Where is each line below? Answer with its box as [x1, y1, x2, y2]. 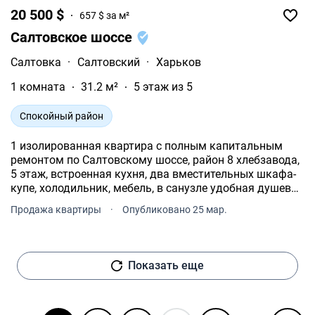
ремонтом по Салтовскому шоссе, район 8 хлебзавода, [11, 153, 300, 167]
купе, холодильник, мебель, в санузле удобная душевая [11, 181, 304, 195]
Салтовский [77, 56, 140, 70]
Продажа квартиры [11, 204, 103, 216]
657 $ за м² [79, 9, 129, 21]
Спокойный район [20, 110, 103, 122]
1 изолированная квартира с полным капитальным [11, 139, 283, 153]
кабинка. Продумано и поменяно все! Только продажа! [11, 195, 300, 210]
